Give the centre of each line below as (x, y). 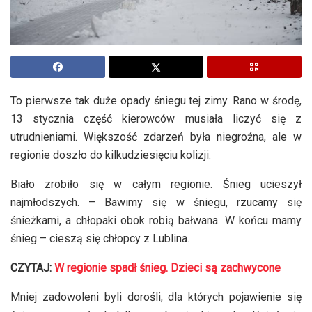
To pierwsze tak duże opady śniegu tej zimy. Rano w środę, (156, 100)
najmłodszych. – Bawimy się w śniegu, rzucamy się (156, 202)
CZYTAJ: (32, 267)
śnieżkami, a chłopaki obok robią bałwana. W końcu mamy (156, 220)
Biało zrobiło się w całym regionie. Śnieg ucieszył (156, 184)
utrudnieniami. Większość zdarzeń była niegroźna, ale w (156, 136)
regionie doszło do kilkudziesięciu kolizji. (112, 155)
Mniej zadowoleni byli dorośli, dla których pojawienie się (156, 297)
